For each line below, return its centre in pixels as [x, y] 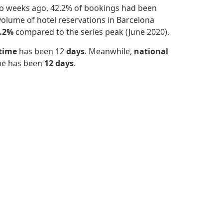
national [151, 51]
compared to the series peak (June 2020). [93, 32]
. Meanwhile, [109, 51]
